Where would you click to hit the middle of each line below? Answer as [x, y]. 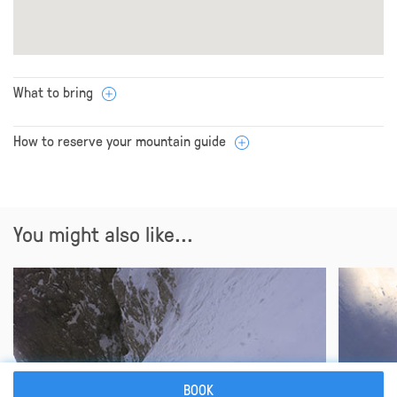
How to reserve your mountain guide [120, 140]
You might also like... [103, 233]
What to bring [53, 91]
